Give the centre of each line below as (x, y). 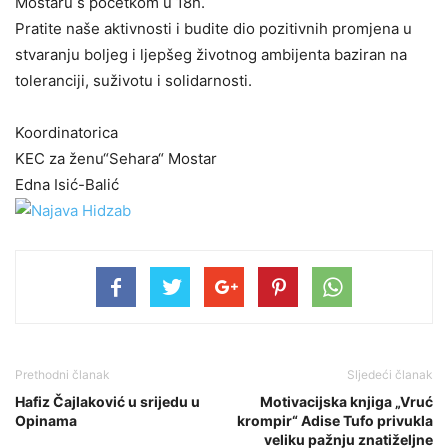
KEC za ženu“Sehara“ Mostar (116, 158)
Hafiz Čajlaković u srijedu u (107, 401)
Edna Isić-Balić (67, 184)
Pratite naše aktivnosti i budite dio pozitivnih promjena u (213, 28)
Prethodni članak (62, 374)
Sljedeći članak (390, 374)
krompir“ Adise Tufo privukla (335, 420)
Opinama (46, 420)
